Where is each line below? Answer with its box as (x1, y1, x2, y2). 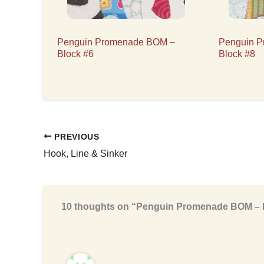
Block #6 (57, 48, 94, 59)
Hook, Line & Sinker (44, 148, 127, 159)
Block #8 (218, 48, 255, 59)
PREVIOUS (51, 132, 100, 141)
